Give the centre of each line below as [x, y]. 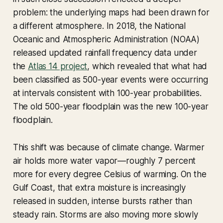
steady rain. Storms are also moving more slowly [105, 214]
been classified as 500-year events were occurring [110, 79]
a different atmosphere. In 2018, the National [99, 26]
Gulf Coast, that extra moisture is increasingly [99, 187]
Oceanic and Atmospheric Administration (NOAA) [106, 39]
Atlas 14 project [58, 66]
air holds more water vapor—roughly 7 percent [104, 161]
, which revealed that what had [147, 66]
